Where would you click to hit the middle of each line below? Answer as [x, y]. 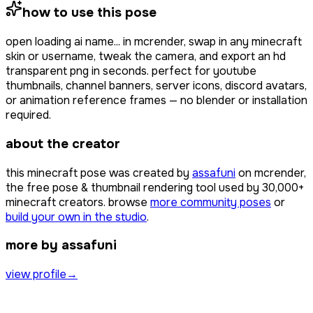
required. [28, 115]
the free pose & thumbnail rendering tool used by [134, 187]
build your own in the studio [76, 217]
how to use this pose [89, 13]
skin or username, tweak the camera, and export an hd [146, 57]
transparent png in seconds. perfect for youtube [131, 71]
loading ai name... [78, 42]
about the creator [63, 144]
